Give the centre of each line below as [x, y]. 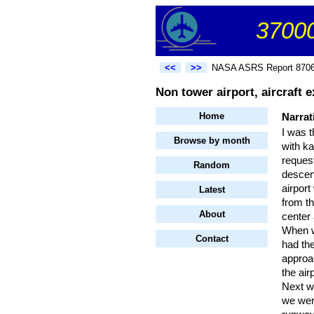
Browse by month [212, 141]
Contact [212, 239]
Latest [212, 190]
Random [212, 165]
